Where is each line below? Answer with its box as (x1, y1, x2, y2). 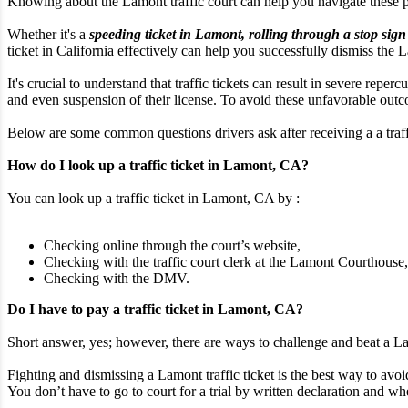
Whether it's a (7, 26, 89, 43)
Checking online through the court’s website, (44, 238, 301, 254)
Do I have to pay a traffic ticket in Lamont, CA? (7, 301, 303, 318)
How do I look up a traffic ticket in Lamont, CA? (7, 158, 309, 174)
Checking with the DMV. (44, 270, 189, 287)
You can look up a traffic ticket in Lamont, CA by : (7, 190, 300, 207)
